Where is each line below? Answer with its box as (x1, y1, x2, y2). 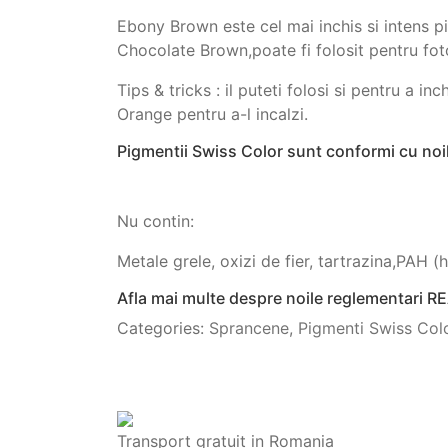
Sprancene (209, 318, 289, 338)
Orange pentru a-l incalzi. (117, 104, 308, 124)
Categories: (117, 318, 209, 338)
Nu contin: (117, 211, 194, 231)
